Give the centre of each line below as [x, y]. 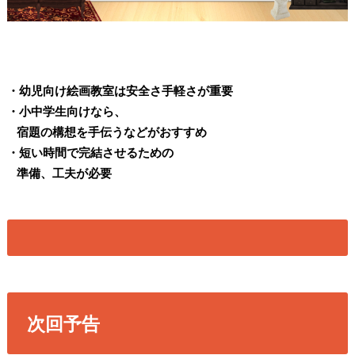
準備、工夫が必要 [59, 172]
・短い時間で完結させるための [90, 152]
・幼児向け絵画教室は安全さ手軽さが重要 [120, 90]
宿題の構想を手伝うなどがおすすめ [107, 131]
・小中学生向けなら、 [66, 111]
